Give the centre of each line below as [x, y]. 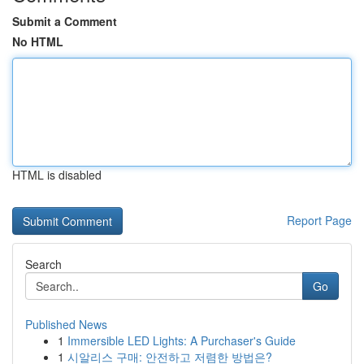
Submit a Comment [65, 21]
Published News [66, 324]
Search [43, 264]
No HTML [38, 41]
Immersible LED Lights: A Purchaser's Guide [182, 340]
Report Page [319, 220]
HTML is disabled [57, 175]
